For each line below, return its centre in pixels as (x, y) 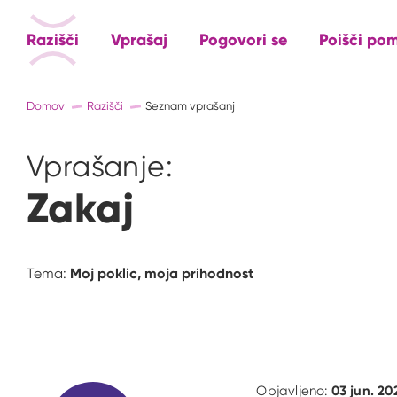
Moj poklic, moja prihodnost (162, 273)
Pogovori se (243, 39)
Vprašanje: (100, 166)
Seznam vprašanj (190, 106)
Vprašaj (139, 39)
